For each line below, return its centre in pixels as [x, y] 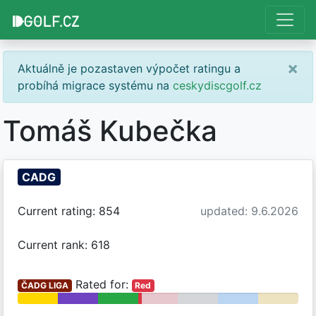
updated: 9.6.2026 [249, 211]
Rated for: [102, 284]
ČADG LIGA [44, 285]
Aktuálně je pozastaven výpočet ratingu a [129, 68]
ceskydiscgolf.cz [217, 85]
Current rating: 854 [69, 211]
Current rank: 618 [64, 245]
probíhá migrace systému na [95, 85]
